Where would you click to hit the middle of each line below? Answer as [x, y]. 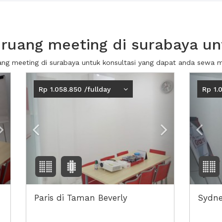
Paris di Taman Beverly [81, 198]
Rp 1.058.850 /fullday [74, 89]
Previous [56, 79]
